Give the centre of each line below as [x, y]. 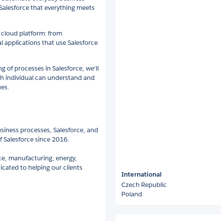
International [142, 174]
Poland [132, 194]
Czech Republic [144, 184]
